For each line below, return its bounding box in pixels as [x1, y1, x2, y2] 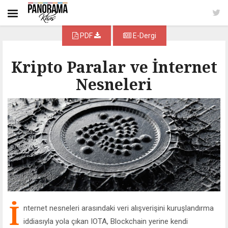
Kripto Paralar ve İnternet [11, 56, 217, 77]
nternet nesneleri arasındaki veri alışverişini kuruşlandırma [23, 204, 214, 213]
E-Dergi [131, 32, 156, 40]
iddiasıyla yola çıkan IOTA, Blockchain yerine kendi [23, 217, 188, 226]
